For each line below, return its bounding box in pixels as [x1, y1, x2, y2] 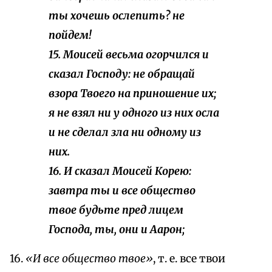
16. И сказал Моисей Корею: [49, 165, 191, 178]
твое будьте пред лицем [49, 203, 183, 217]
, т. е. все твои [153, 252, 225, 266]
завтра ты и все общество [49, 184, 195, 198]
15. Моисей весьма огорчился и [49, 48, 209, 62]
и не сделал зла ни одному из [49, 126, 201, 140]
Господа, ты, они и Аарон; [49, 223, 185, 237]
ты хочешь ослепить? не [49, 9, 185, 23]
